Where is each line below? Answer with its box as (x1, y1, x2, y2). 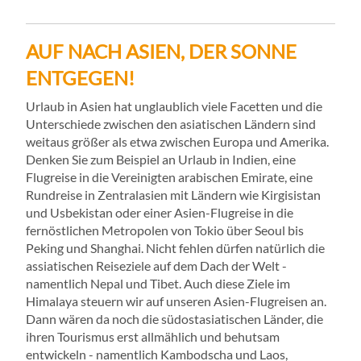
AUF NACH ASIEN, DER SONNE (26, 39, 297, 64)
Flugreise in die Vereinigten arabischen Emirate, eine (26, 169, 313, 185)
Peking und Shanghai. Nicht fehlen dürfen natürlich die (26, 240, 325, 256)
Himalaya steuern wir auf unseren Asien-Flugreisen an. (26, 293, 326, 309)
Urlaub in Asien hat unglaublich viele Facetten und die (26, 98, 322, 114)
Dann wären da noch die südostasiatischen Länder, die (26, 311, 323, 327)
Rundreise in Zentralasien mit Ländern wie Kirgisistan (26, 187, 321, 203)
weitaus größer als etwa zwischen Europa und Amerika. (26, 134, 329, 150)
